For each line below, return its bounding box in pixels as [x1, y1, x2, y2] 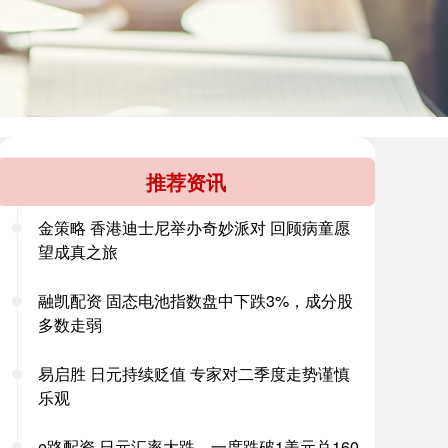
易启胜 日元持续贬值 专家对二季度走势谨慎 [38, 362, 350, 385]
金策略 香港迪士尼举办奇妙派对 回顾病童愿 [38, 216, 350, 239]
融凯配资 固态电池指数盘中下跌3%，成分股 [38, 289, 353, 312]
